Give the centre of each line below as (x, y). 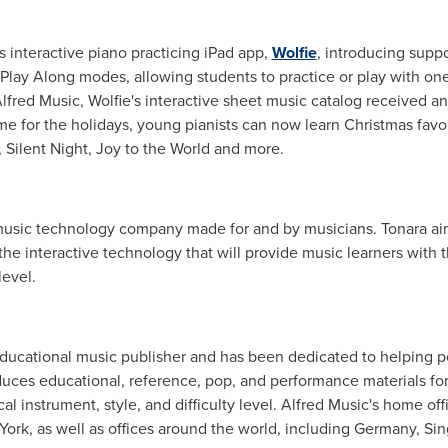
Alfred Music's (329, 404)
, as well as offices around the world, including (191, 428)
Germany (384, 428)
